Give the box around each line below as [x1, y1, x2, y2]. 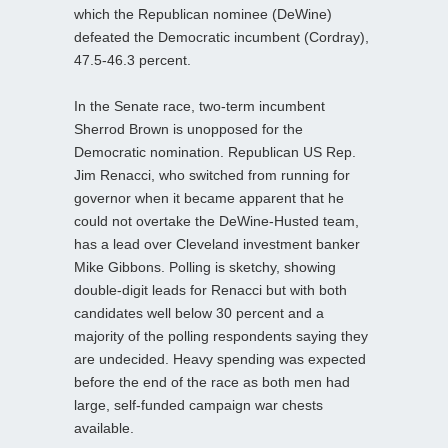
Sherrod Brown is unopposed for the [74, 120, 303, 137]
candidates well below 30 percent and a [74, 304, 324, 321]
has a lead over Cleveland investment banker [74, 235, 360, 252]
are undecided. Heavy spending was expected [74, 350, 366, 367]
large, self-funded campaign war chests [74, 396, 323, 413]
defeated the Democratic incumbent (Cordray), [74, 28, 369, 45]
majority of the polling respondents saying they [74, 327, 368, 344]
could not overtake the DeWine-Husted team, [74, 212, 359, 229]
